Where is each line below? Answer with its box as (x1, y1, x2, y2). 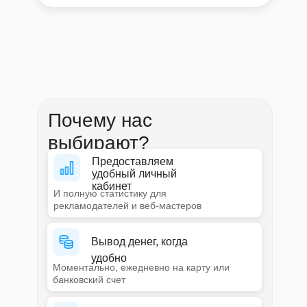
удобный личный (91, 168, 177, 180)
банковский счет (52, 274, 125, 285)
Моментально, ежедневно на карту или (52, 262, 230, 273)
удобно (90, 252, 127, 264)
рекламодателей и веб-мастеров (53, 200, 201, 211)
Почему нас (47, 110, 152, 131)
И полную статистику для (53, 188, 167, 199)
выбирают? (47, 132, 149, 153)
